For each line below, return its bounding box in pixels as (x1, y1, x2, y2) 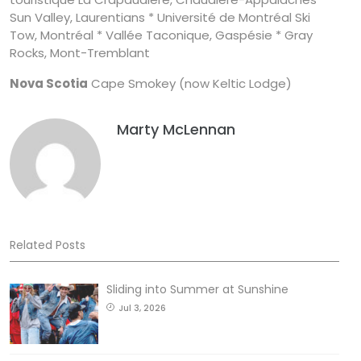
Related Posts (10, 236, 85, 253)
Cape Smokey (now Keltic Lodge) (88, 74, 292, 92)
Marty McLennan (117, 118, 235, 139)
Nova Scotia (10, 74, 88, 92)
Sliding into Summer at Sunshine (106, 280, 288, 297)
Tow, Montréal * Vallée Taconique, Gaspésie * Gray (10, 26, 313, 44)
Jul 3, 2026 (118, 301, 166, 314)
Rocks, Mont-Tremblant (10, 44, 150, 61)
